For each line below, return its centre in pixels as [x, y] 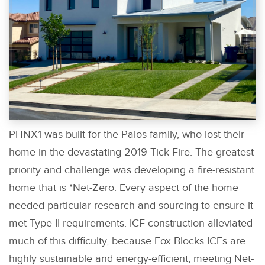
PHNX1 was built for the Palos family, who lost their [127, 135]
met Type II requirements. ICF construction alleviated [131, 224]
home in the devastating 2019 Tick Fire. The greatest [131, 153]
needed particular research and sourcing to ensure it [131, 206]
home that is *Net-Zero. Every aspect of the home [124, 188]
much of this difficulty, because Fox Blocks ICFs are [127, 241]
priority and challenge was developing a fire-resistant [132, 170]
